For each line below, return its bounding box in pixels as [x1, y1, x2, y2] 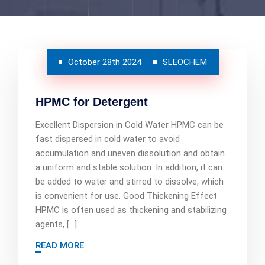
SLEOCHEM [162, 57, 207, 67]
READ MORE [35, 240, 84, 251]
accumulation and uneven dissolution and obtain [35, 148, 225, 159]
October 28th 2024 [67, 57, 141, 67]
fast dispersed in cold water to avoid [35, 134, 180, 144]
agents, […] [35, 219, 77, 230]
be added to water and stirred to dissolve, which [35, 176, 224, 187]
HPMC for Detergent [35, 95, 148, 108]
